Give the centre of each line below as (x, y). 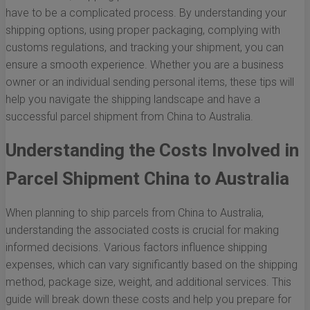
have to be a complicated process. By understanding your (146, 13)
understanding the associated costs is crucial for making (142, 230)
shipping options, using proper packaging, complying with (143, 30)
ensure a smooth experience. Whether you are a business (145, 65)
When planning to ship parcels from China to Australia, (135, 213)
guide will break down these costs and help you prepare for (148, 300)
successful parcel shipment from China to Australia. (129, 117)
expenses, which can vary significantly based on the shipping (152, 265)
